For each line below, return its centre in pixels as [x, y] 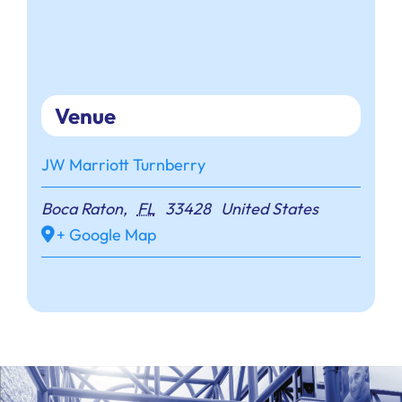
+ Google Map [106, 235]
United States [270, 209]
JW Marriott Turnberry [123, 165]
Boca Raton [82, 209]
